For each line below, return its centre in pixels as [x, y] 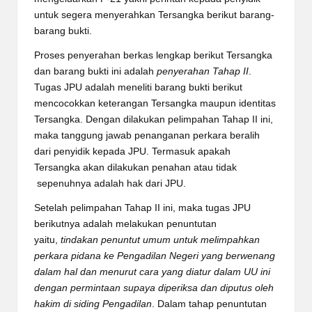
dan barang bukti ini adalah [95, 71]
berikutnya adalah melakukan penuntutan [125, 224]
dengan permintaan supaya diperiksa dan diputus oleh [154, 288]
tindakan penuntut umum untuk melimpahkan [160, 240]
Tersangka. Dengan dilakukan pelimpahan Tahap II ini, [154, 119]
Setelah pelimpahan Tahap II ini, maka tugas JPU [142, 208]
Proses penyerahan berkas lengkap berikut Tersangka [153, 55]
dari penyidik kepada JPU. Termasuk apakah [132, 151]
